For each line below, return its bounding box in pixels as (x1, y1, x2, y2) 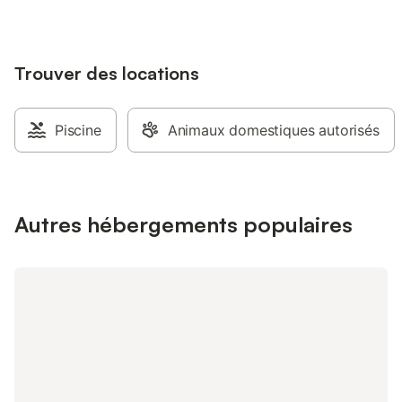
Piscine (55, 121, 101, 139)
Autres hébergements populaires (14, 211, 353, 238)
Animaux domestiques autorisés (167, 121, 380, 139)
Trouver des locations (14, 62, 199, 84)
